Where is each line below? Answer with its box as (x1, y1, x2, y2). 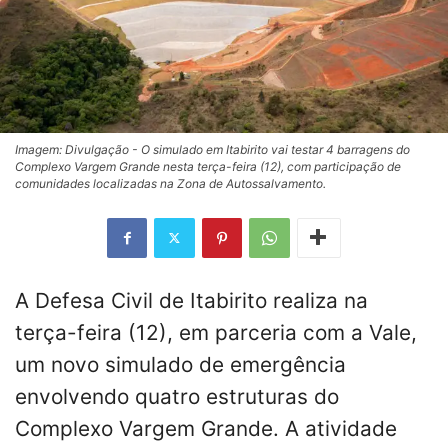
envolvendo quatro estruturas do (15, 383, 339, 409)
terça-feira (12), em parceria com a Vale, (15, 319, 417, 345)
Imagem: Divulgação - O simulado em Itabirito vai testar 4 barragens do (15, 141, 410, 157)
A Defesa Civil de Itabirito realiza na (15, 287, 368, 313)
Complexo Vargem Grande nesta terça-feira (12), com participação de (15, 158, 401, 174)
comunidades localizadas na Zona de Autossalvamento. (15, 175, 326, 191)
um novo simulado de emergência (15, 351, 346, 377)
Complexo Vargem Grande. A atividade (15, 415, 397, 441)
